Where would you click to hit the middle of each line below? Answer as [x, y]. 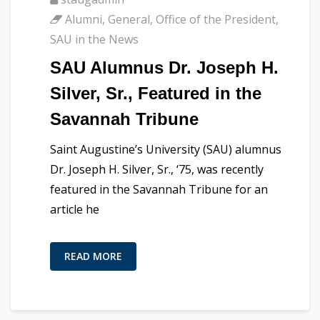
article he [75, 209]
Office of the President [216, 19]
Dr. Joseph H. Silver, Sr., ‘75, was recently [157, 169]
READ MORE [93, 256]
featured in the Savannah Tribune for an [159, 189]
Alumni [84, 19]
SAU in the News [94, 39]
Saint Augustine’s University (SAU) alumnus [166, 149]
